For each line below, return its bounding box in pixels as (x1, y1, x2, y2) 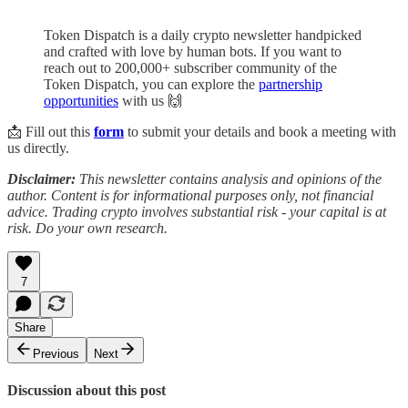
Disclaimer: (7, 170, 76, 187)
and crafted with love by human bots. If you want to (44, 43, 342, 59)
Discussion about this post (7, 382, 166, 398)
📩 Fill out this (7, 123, 94, 139)
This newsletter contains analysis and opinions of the (79, 170, 382, 187)
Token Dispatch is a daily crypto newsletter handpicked (44, 26, 362, 43)
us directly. (7, 139, 69, 156)
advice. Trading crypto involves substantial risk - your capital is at (7, 203, 386, 219)
